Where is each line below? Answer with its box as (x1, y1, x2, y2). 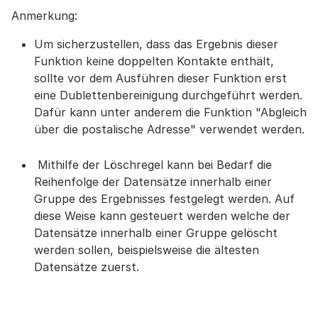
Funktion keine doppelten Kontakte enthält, (34, 54, 274, 68)
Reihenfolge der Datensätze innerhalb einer (34, 175, 272, 189)
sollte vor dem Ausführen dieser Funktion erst (34, 71, 287, 85)
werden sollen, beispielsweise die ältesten (34, 243, 259, 257)
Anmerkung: (11, 9, 77, 23)
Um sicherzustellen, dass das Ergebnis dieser (34, 37, 278, 51)
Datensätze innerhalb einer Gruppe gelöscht (34, 226, 278, 240)
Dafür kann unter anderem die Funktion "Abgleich (34, 105, 307, 119)
